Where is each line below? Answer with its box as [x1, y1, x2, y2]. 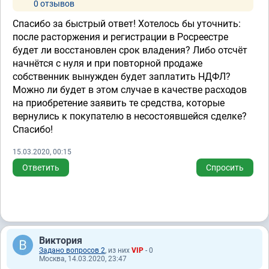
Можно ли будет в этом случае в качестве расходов [13, 84, 247, 95]
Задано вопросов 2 [39, 246, 105, 255]
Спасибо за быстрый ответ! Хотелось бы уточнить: [13, 18, 241, 29]
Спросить [206, 163, 244, 172]
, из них [105, 246, 131, 255]
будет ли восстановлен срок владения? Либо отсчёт [13, 44, 247, 56]
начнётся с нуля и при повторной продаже [13, 58, 202, 69]
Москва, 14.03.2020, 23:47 [39, 255, 127, 263]
